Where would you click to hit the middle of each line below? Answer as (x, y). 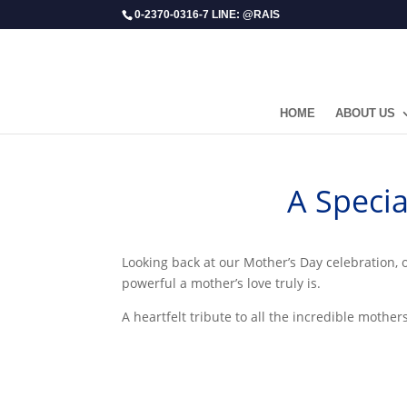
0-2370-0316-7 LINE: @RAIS (208, 15)
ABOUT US (365, 114)
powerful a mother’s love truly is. (222, 283)
